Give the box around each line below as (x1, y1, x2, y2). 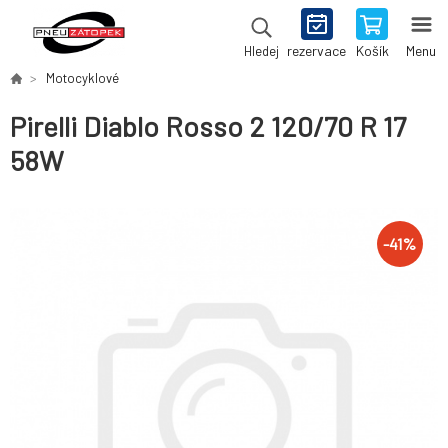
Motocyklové (46, 70, 119, 86)
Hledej (243, 43, 279, 59)
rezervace (287, 42, 346, 59)
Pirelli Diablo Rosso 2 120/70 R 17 (10, 109, 406, 144)
